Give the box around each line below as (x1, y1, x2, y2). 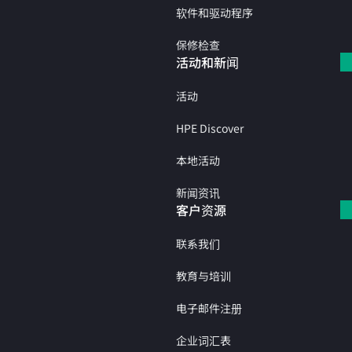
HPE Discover (176, 119, 244, 136)
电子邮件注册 (176, 299, 242, 316)
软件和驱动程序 (176, 4, 253, 20)
